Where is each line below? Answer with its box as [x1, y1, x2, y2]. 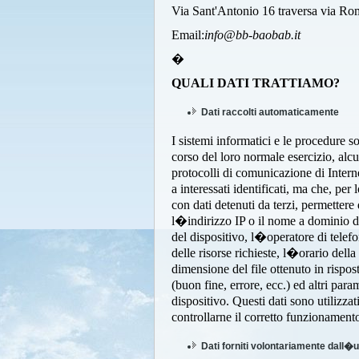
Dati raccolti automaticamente [201, 107, 339, 118]
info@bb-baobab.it [204, 28, 301, 42]
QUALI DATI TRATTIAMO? [171, 76, 340, 90]
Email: [171, 28, 204, 42]
